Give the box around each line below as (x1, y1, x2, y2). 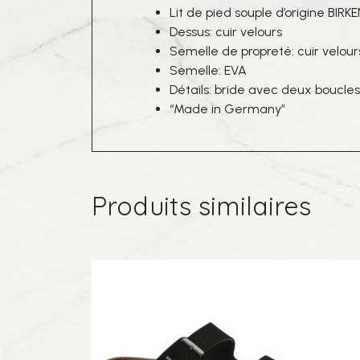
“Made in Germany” (170, 101, 285, 117)
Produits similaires (92, 190, 311, 222)
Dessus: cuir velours (170, 24, 282, 39)
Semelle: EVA (170, 63, 247, 78)
